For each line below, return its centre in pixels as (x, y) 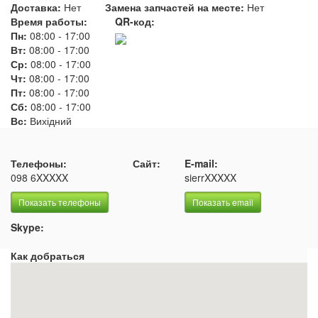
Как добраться (48, 256)
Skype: (27, 227)
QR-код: (135, 21)
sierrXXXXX (210, 177)
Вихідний (51, 121)
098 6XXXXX (39, 177)
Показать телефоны (60, 202)
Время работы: (49, 21)
